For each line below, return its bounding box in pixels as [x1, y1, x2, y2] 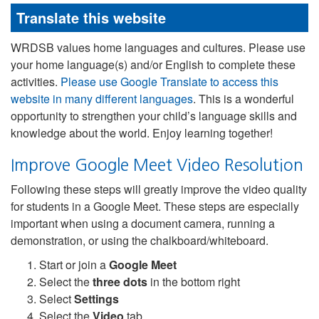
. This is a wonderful [193, 90, 294, 107]
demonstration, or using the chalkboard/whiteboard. [11, 232, 268, 249]
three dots [93, 273, 147, 290]
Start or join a [39, 256, 109, 273]
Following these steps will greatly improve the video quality [11, 181, 307, 197]
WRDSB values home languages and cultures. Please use [11, 39, 305, 56]
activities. [11, 73, 61, 90]
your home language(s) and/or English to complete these [11, 56, 296, 73]
